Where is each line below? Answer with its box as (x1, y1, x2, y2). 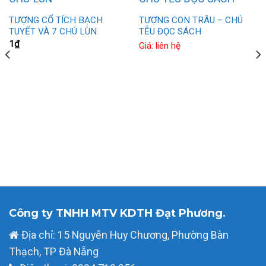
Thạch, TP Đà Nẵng (9, 245, 99, 258)
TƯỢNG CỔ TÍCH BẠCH (8, 15, 103, 26)
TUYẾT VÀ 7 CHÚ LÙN (8, 26, 97, 37)
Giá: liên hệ (138, 40, 180, 52)
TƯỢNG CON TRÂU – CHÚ (138, 15, 243, 26)
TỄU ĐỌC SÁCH (138, 26, 201, 37)
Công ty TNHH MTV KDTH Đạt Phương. (9, 206, 226, 219)
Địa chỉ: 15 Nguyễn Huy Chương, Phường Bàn (19, 228, 229, 241)
